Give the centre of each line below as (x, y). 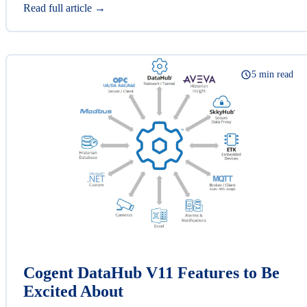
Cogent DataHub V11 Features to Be (151, 272)
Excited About (73, 291)
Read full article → (64, 8)
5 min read (272, 74)
